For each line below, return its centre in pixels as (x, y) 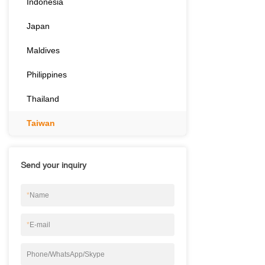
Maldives (43, 51)
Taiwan (41, 123)
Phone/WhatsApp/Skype (66, 255)
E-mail (40, 225)
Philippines (47, 75)
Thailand (43, 99)
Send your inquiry (54, 165)
